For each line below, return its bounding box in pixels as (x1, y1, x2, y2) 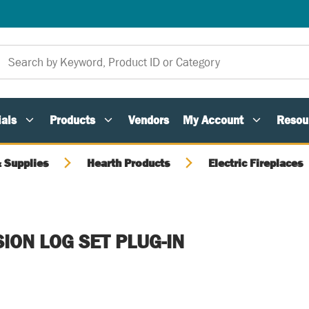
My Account (183, 113, 243, 127)
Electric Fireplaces (208, 157, 303, 169)
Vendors (128, 113, 169, 127)
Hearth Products (87, 157, 170, 169)
